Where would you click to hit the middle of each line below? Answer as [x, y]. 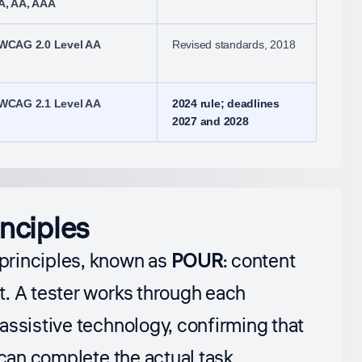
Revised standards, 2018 [234, 45]
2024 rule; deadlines [225, 104]
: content [259, 262]
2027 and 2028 [210, 122]
